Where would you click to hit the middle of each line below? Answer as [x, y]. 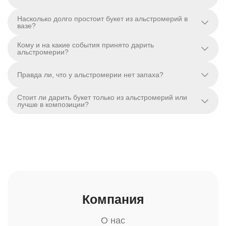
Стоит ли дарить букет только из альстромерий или [102, 97]
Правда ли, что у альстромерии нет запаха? [90, 75]
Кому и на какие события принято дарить [86, 45]
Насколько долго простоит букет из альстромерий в [102, 19]
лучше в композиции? [53, 104]
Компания [113, 199]
